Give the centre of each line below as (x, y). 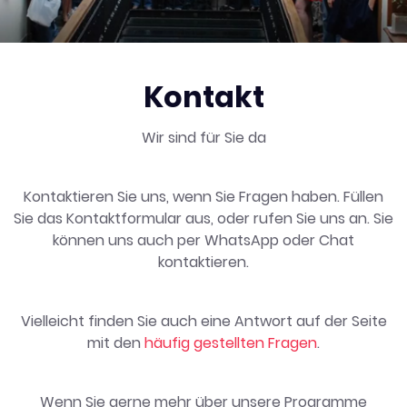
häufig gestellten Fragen (231, 343)
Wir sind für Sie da (203, 138)
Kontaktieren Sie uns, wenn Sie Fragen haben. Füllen (203, 197)
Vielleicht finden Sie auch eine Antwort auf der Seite (203, 321)
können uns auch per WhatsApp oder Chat (203, 240)
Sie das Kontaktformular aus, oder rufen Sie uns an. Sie (203, 218)
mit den (116, 343)
